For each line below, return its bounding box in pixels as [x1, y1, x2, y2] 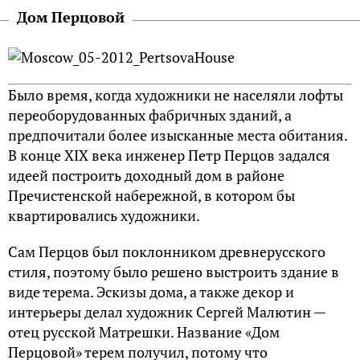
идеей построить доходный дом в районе [8, 165, 284, 185]
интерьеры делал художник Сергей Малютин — [8, 301, 325, 321]
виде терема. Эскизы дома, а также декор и [8, 281, 294, 301]
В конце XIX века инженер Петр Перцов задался [8, 145, 330, 165]
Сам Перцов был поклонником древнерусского [8, 241, 325, 261]
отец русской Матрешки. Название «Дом [8, 321, 280, 342]
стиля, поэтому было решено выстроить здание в [8, 261, 339, 281]
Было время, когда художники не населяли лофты [8, 84, 343, 104]
